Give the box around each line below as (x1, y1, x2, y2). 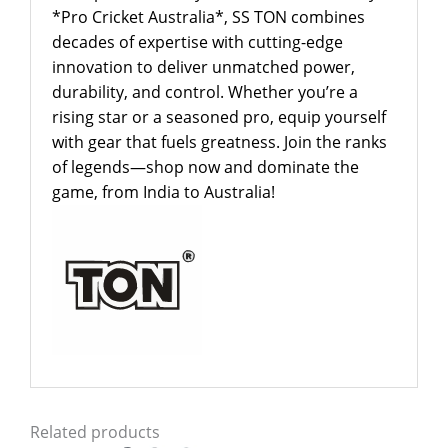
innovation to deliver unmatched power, (51, 55, 355, 78)
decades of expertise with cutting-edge (51, 30, 343, 53)
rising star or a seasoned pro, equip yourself (51, 105, 386, 128)
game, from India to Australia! (51, 180, 275, 203)
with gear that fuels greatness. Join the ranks (51, 130, 387, 153)
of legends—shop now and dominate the (51, 155, 359, 178)
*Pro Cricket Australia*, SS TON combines (51, 5, 365, 28)
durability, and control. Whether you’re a (51, 80, 358, 103)
